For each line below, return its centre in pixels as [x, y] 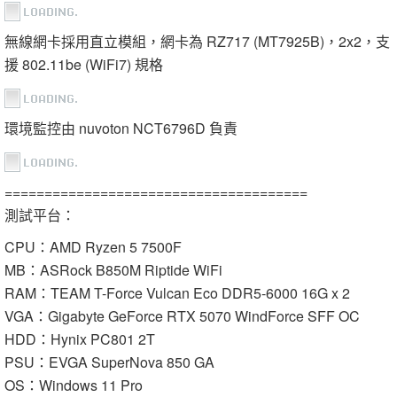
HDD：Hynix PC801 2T [80, 339]
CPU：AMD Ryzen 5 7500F [93, 247]
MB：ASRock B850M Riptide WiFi [113, 270]
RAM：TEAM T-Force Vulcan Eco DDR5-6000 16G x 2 [177, 293]
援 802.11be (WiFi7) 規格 [84, 65]
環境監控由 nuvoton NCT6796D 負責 [121, 128]
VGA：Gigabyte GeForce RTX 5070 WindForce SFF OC [182, 316]
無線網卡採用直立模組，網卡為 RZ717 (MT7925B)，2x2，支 [197, 42]
